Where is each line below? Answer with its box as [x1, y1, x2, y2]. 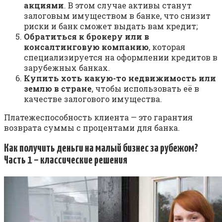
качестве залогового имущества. [24, 93, 162, 104]
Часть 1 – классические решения [4, 154, 127, 166]
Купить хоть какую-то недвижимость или [24, 72, 216, 83]
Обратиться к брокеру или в [24, 31, 149, 42]
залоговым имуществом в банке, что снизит [24, 10, 211, 21]
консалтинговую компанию [24, 41, 149, 52]
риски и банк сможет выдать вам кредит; [24, 20, 198, 31]
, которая [149, 41, 185, 52]
